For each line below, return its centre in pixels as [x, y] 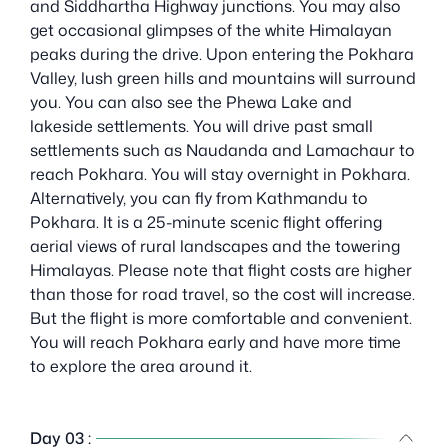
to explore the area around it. [141, 365]
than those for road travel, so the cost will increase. [222, 293]
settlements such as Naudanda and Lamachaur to [222, 149]
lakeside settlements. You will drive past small [201, 125]
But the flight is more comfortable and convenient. [221, 317]
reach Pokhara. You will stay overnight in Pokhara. [220, 173]
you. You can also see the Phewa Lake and [191, 101]
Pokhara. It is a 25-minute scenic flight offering [206, 221]
